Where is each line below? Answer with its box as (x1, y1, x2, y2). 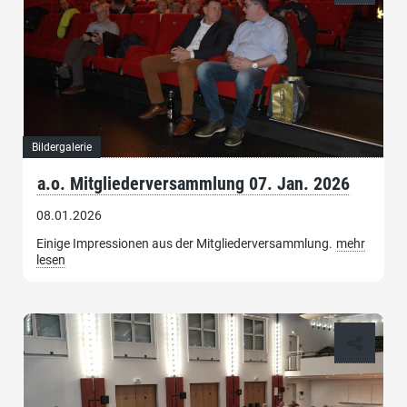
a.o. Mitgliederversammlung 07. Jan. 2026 (37, 172, 350, 194)
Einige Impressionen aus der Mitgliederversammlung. (36, 235, 335, 251)
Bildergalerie (32, 140, 92, 154)
